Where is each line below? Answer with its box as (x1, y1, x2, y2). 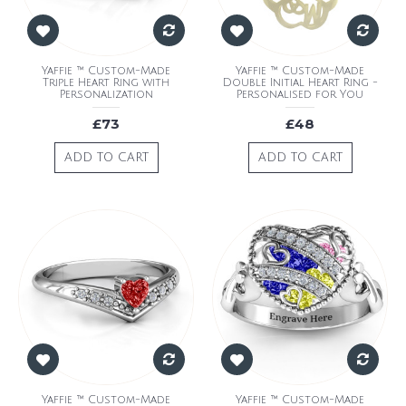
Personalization (59, 88, 153, 101)
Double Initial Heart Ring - (222, 76, 378, 89)
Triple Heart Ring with (43, 76, 169, 89)
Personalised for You (237, 88, 363, 101)
